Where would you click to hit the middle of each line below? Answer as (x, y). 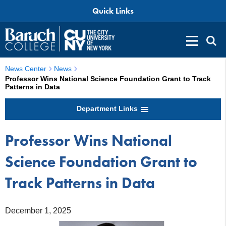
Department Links (108, 108)
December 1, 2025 (38, 210)
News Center (26, 69)
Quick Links (113, 11)
